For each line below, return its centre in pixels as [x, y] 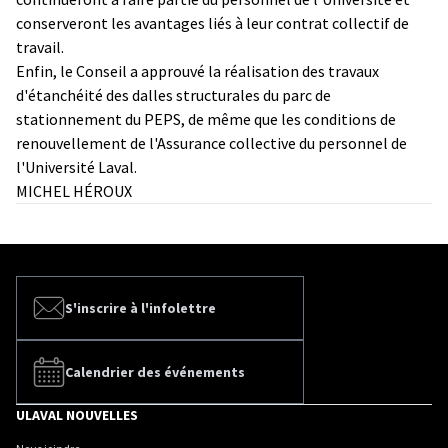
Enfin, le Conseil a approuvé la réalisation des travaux [197, 70]
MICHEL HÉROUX [74, 190]
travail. [40, 46]
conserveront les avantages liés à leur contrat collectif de [212, 22]
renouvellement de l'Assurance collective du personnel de [211, 142]
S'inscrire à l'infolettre [140, 307]
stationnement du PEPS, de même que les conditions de [206, 118]
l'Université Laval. [76, 166]
